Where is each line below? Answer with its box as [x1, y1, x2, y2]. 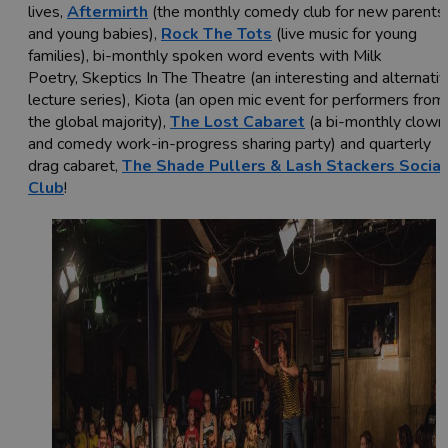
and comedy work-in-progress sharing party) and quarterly [28, 133, 431, 156]
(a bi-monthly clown [305, 111, 446, 134]
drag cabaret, [28, 155, 122, 178]
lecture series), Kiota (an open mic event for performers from [28, 89, 445, 112]
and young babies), [28, 23, 161, 46]
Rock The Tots [161, 23, 272, 46]
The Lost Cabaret [170, 111, 305, 134]
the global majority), [28, 111, 170, 134]
